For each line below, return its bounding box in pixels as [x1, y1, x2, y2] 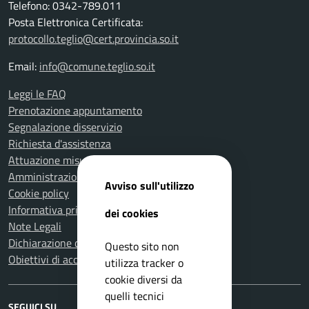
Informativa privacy [8, 201, 99, 218]
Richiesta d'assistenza [8, 135, 111, 152]
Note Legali [8, 218, 61, 235]
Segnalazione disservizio [8, 119, 122, 135]
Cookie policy [8, 185, 69, 201]
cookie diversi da [105, 270, 182, 288]
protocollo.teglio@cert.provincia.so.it [8, 30, 179, 47]
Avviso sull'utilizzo [105, 177, 195, 194]
